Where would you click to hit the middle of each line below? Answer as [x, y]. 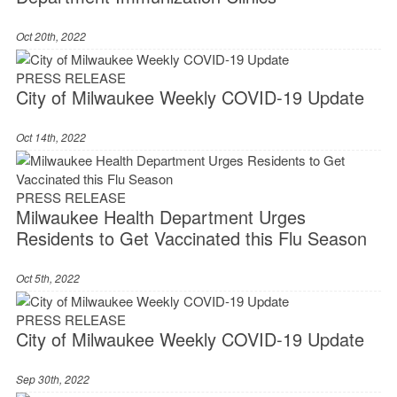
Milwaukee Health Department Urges [160, 217]
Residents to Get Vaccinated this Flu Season [191, 238]
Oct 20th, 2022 [51, 36]
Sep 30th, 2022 [52, 379]
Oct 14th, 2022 [51, 137]
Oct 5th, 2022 [47, 278]
